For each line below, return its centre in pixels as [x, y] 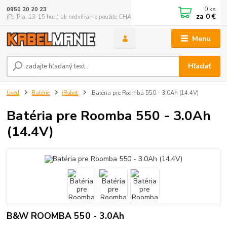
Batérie [41, 93]
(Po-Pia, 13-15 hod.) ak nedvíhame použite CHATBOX [77, 17]
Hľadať [200, 66]
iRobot [70, 93]
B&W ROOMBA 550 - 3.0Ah [66, 216]
